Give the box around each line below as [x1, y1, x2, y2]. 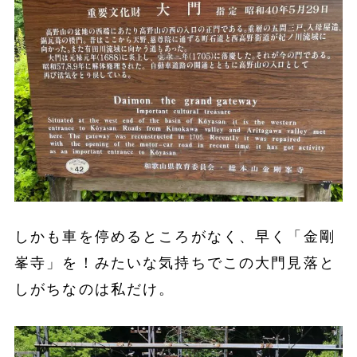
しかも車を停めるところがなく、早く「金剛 [14, 229, 335, 245]
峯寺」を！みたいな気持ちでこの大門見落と [14, 255, 335, 272]
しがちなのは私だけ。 [14, 281, 175, 298]
